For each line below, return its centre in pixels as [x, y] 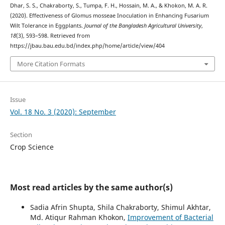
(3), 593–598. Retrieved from [53, 36]
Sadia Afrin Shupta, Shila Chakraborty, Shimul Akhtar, [120, 207]
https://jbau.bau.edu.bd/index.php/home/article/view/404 [87, 46]
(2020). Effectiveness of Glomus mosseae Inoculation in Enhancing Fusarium [109, 16]
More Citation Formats [51, 64]
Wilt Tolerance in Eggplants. [47, 26]
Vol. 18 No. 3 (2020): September [63, 111]
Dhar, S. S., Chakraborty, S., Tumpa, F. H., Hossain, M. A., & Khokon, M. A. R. [108, 6]
